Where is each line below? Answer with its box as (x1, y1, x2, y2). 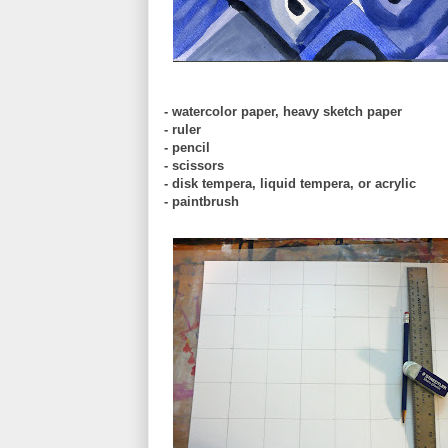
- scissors (164, 157, 224, 173)
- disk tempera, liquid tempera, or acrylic (164, 175, 416, 191)
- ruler (164, 121, 201, 137)
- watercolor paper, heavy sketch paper (164, 103, 402, 119)
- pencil (164, 139, 210, 155)
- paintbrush (164, 193, 239, 209)
